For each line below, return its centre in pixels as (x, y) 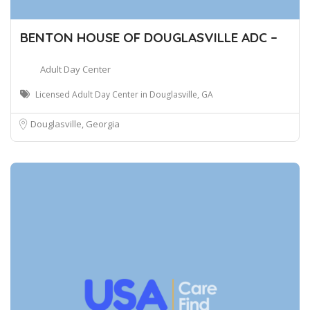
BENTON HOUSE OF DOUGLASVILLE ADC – (149, 38)
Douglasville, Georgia (75, 124)
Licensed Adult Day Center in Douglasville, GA (124, 95)
